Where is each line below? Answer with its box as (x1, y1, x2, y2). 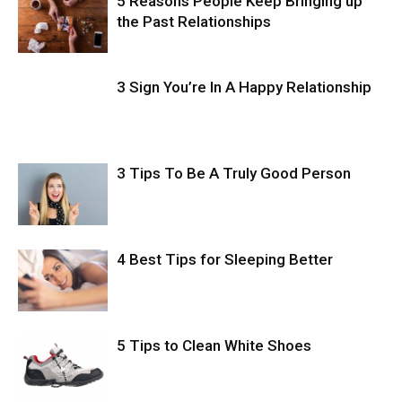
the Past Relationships (117, 12, 271, 31)
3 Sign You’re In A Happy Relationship (117, 77, 371, 96)
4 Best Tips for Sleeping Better (117, 249, 333, 268)
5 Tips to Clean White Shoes (117, 336, 311, 354)
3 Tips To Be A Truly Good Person (117, 163, 351, 182)
